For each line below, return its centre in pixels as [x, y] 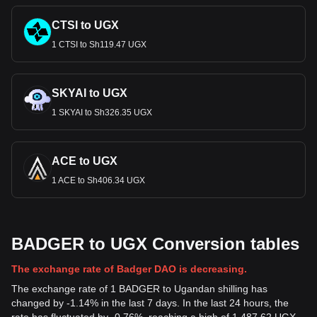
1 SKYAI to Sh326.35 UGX [102, 113]
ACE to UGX [85, 161]
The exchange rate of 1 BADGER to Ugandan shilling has [139, 289]
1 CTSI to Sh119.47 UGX [99, 45]
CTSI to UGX [85, 25]
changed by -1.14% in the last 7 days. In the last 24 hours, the [150, 303]
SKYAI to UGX [90, 93]
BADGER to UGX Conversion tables [155, 244]
